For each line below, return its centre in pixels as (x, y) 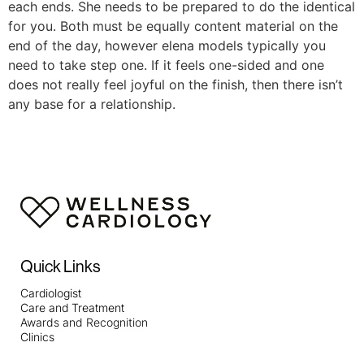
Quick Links (61, 267)
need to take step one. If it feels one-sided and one (166, 65)
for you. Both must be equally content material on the (173, 26)
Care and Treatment (72, 308)
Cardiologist (51, 293)
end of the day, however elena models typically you (167, 45)
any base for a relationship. (92, 104)
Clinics (37, 337)
